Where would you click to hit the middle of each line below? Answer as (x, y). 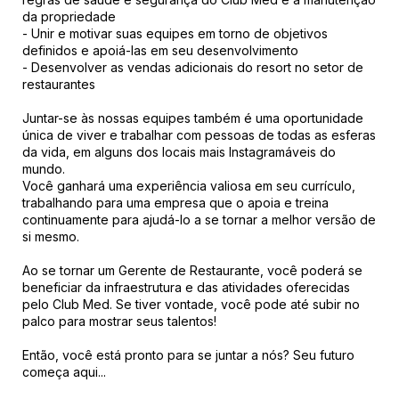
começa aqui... (64, 372)
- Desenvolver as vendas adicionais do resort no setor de (193, 67)
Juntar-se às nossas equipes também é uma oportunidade (193, 118)
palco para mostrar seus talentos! (119, 321)
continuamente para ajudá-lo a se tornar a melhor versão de (199, 220)
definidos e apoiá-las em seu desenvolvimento (160, 50)
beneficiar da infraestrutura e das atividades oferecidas (186, 287)
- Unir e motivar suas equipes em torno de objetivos (175, 33)
